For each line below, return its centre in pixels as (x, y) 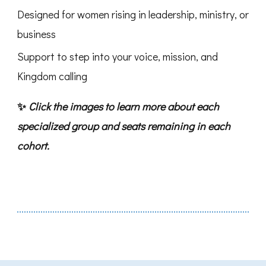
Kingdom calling (52, 76)
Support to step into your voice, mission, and (118, 56)
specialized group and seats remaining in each (124, 126)
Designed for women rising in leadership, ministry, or (133, 14)
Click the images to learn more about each (124, 106)
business (37, 34)
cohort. (33, 145)
